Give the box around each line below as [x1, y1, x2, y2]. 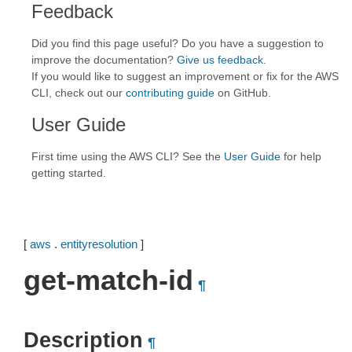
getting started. [31, 167, 106, 179]
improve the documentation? [31, 53, 177, 66]
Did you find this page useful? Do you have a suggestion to [31, 37, 324, 49]
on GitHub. [214, 86, 271, 99]
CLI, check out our [31, 86, 126, 99]
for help [280, 150, 321, 163]
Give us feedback [177, 53, 263, 66]
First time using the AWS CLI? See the [31, 150, 224, 163]
